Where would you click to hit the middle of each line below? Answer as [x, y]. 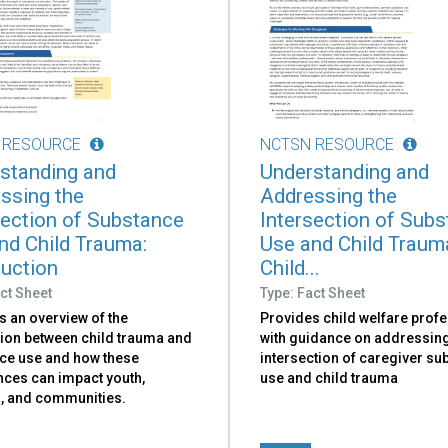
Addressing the [329, 195]
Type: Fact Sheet [313, 292]
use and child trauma [329, 377]
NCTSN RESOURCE [327, 144]
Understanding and [345, 171]
